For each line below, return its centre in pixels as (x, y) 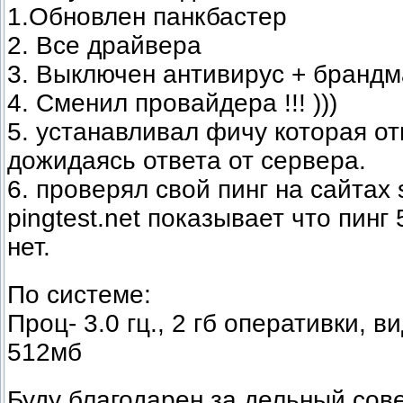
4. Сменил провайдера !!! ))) (172, 103)
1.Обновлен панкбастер (147, 16)
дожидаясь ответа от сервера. (187, 160)
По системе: (79, 294)
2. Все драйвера (104, 45)
